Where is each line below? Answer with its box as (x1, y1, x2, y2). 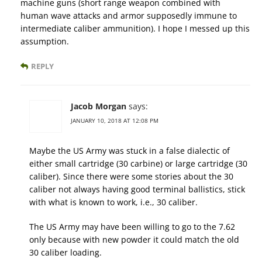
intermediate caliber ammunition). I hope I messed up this (20, 23, 250, 35)
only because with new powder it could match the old (29, 234, 239, 246)
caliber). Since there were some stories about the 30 (29, 171, 233, 182)
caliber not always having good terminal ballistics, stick (29, 184, 245, 195)
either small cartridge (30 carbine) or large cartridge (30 (29, 158, 247, 170)
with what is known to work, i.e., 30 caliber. (29, 196, 198, 208)
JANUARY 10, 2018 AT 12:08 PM (71, 116, 158, 125)
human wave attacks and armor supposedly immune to (20, 10, 237, 22)
